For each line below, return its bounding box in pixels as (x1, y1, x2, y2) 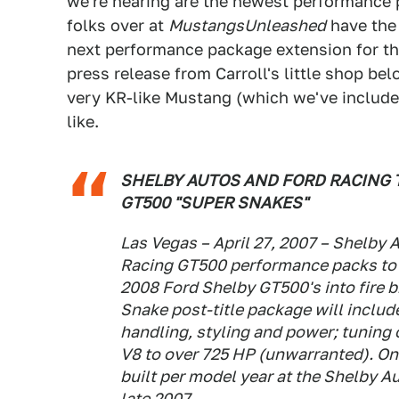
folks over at (67, 16, 168, 35)
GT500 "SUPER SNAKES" (120, 193, 308, 212)
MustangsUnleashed (168, 16, 326, 35)
